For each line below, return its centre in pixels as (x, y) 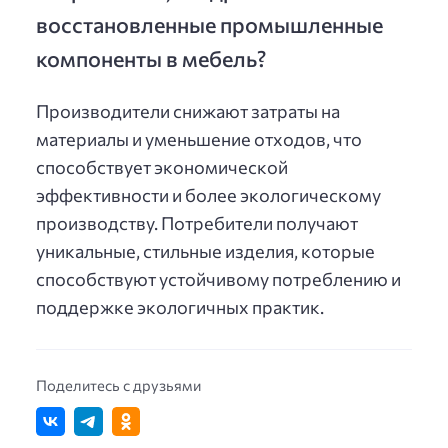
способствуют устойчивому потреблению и (218, 278)
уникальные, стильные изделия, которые (205, 250)
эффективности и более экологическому (208, 194)
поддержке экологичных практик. (180, 306)
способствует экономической (162, 166)
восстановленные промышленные (209, 23)
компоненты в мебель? (151, 57)
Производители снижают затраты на (188, 110)
